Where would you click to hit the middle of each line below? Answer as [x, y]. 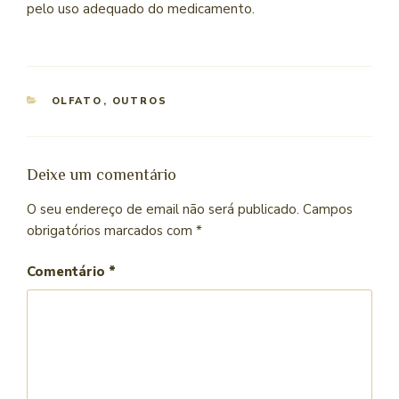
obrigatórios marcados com [111, 230]
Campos [328, 209]
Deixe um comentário [102, 175]
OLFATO [77, 102]
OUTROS [140, 102]
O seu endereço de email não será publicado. [163, 209]
